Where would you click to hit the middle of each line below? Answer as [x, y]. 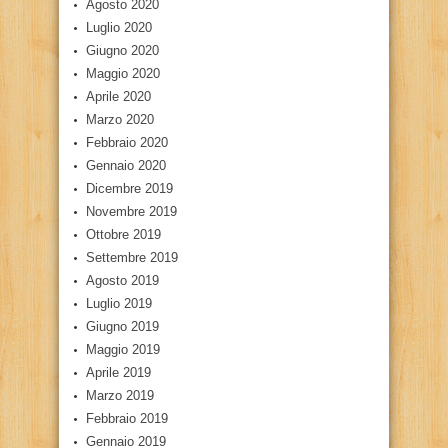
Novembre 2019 [131, 211]
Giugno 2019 [122, 326]
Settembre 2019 [132, 257]
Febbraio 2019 [127, 418]
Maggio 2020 [123, 73]
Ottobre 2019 [123, 234]
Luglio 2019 [119, 303]
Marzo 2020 [120, 119]
